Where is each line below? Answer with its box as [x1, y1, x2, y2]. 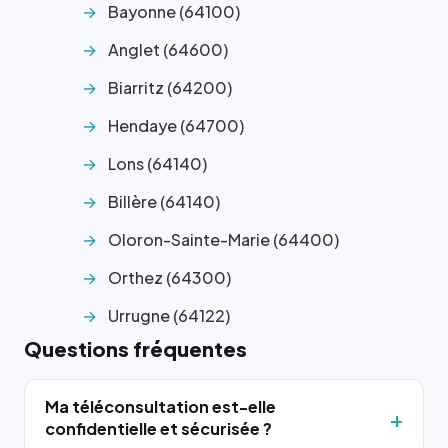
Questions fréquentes [24, 336, 247, 361]
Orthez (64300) [108, 267, 231, 288]
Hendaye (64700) [108, 115, 244, 136]
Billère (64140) [108, 191, 220, 212]
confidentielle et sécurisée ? [45, 418, 272, 439]
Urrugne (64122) [108, 305, 230, 326]
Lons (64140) [108, 153, 207, 174]
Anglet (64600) [108, 39, 228, 60]
